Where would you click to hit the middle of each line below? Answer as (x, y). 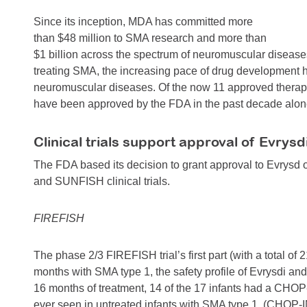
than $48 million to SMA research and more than (150, 38)
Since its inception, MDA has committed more (143, 22)
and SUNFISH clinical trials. (102, 182)
